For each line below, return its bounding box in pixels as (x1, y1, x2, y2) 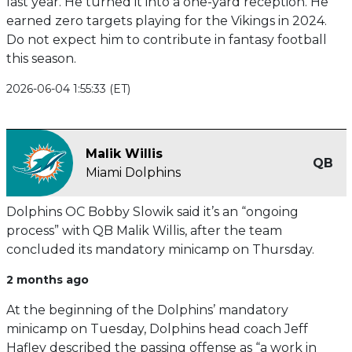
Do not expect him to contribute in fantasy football (5, 32, 327, 48)
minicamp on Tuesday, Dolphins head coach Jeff (5, 321, 308, 337)
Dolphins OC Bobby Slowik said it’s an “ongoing (5, 204, 299, 220)
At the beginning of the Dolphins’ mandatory (5, 302, 288, 318)
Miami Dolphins (85, 164, 181, 180)
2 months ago (5, 273, 89, 288)
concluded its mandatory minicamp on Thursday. (5, 242, 314, 258)
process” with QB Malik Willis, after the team (5, 223, 282, 239)
